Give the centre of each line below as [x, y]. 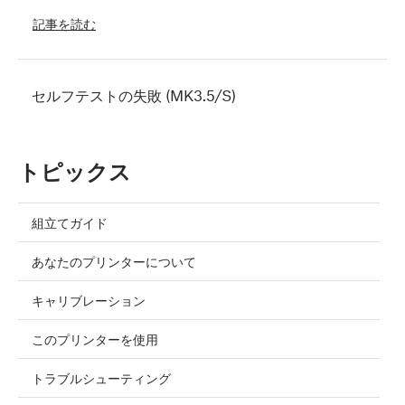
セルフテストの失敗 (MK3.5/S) [134, 95]
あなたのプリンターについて [114, 262]
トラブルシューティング [101, 378]
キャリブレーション [89, 301]
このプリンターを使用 [95, 339]
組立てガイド [70, 223]
